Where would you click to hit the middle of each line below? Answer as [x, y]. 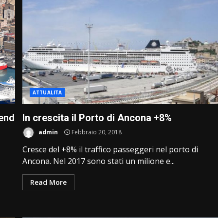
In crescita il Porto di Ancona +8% [97, 118]
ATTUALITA [47, 92]
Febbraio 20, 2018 [96, 132]
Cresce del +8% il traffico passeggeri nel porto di [110, 149]
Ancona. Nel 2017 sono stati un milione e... [99, 161]
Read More [49, 182]
